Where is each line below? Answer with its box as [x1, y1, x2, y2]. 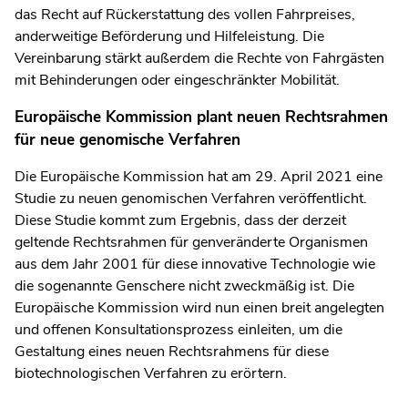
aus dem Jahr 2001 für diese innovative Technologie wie [15, 253, 375, 274]
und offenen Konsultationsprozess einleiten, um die [15, 319, 342, 340]
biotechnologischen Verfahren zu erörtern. [15, 362, 287, 383]
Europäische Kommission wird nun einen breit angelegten [15, 297, 384, 318]
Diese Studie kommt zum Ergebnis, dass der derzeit [15, 209, 346, 230]
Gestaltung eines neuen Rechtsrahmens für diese [15, 341, 329, 362]
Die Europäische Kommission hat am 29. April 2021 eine [15, 166, 382, 187]
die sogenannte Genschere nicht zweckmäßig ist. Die [15, 275, 354, 296]
